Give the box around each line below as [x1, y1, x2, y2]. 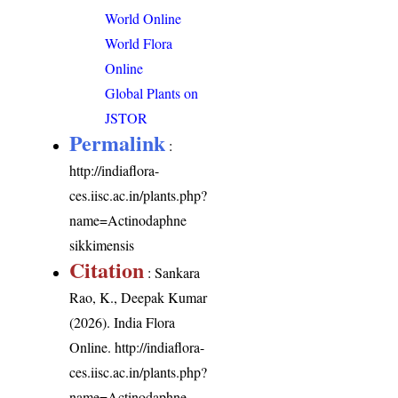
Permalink [69, 127, 166, 159]
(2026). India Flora [69, 313, 176, 332]
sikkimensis [69, 235, 135, 255]
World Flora [105, 34, 173, 53]
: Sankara [144, 263, 201, 283]
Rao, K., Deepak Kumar [69, 288, 208, 307]
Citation [69, 254, 145, 286]
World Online [105, 9, 182, 28]
